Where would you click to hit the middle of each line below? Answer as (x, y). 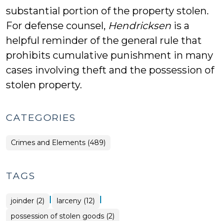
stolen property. (44, 85)
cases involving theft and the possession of (110, 70)
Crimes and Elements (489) (58, 143)
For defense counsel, (57, 26)
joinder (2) (28, 201)
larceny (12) (76, 201)
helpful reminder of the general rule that (104, 40)
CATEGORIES (41, 118)
